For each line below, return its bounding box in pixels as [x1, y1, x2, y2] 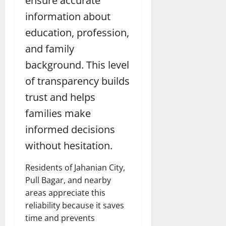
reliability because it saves [25, 200, 124, 211]
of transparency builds [25, 74, 130, 88]
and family [25, 42, 74, 56]
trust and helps [25, 90, 95, 104]
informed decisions [25, 123, 115, 137]
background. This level [25, 58, 129, 72]
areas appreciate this [25, 187, 105, 199]
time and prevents [25, 212, 95, 224]
